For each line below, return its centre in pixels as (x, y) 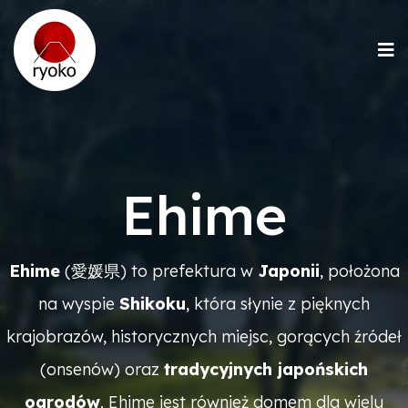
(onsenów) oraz (102, 369)
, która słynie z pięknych (278, 304)
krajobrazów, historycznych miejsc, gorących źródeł (204, 337)
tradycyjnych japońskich (266, 369)
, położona (359, 271)
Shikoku (153, 304)
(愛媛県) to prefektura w (158, 271)
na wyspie (79, 304)
